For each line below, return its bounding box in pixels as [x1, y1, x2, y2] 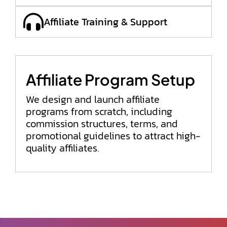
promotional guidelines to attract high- [26, 128, 201, 143]
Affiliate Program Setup [26, 70, 195, 89]
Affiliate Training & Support [44, 14, 167, 29]
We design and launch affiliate [26, 92, 160, 107]
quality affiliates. [26, 140, 99, 156]
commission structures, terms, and [26, 116, 178, 131]
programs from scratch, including [26, 104, 172, 119]
